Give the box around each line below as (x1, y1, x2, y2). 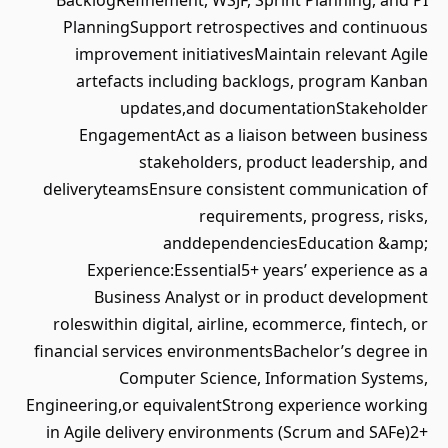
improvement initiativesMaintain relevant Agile (75, 43, 428, 65)
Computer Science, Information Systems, (119, 367, 428, 389)
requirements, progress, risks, (199, 205, 428, 227)
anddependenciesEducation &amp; (163, 232, 428, 254)
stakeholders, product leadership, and (139, 151, 428, 173)
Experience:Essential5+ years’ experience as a (87, 259, 428, 281)
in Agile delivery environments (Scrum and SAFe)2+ (46, 421, 428, 443)
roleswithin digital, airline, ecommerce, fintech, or (53, 313, 428, 335)
